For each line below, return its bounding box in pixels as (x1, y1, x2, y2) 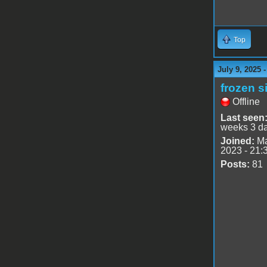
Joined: (220, 135, 254, 146)
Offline (232, 96, 260, 107)
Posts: (220, 159, 250, 169)
